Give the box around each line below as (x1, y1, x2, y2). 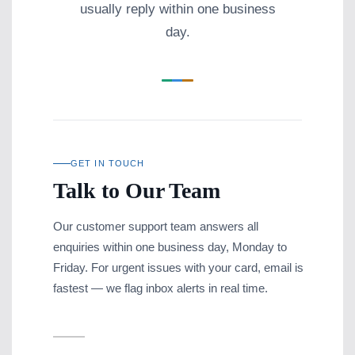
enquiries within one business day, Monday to (53, 240, 288, 254)
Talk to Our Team (53, 178, 221, 204)
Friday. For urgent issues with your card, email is (53, 261, 304, 275)
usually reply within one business (79, 2, 276, 17)
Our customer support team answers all (53, 219, 259, 234)
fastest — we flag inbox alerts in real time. (53, 281, 269, 296)
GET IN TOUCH (71, 158, 145, 169)
